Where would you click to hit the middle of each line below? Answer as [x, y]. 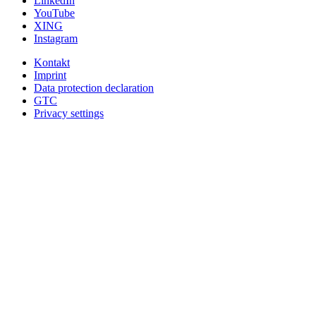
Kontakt [52, 62]
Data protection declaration [94, 87]
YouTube [54, 13]
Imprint [50, 75]
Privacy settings [69, 113]
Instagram [56, 38]
